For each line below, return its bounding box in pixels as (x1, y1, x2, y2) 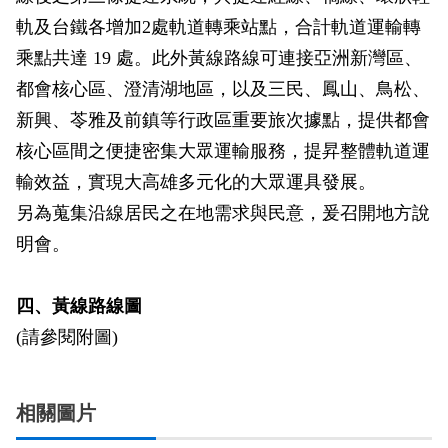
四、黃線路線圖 (16, 296, 142, 316)
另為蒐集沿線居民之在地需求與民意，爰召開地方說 (16, 203, 430, 223)
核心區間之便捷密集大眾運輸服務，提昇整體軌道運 (16, 141, 430, 161)
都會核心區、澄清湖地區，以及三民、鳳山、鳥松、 (16, 79, 430, 99)
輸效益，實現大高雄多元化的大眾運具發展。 (16, 172, 376, 192)
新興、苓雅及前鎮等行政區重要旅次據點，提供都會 (16, 110, 430, 130)
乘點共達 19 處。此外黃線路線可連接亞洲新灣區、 (16, 48, 422, 68)
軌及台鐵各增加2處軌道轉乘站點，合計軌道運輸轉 (16, 17, 421, 37)
